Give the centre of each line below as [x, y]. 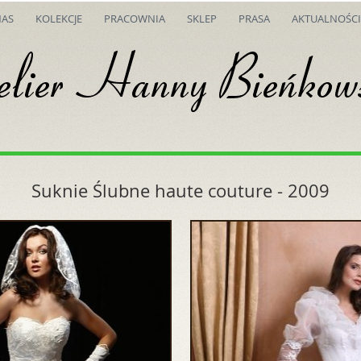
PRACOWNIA [135, 19]
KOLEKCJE [59, 19]
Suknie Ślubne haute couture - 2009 [180, 190]
